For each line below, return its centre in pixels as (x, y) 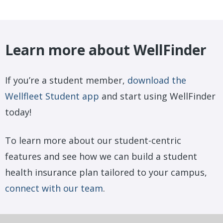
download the (157, 80)
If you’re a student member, (66, 80)
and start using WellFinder (157, 96)
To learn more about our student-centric (93, 141)
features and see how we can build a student (101, 157)
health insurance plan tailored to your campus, (106, 172)
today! (19, 112)
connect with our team (54, 188)
